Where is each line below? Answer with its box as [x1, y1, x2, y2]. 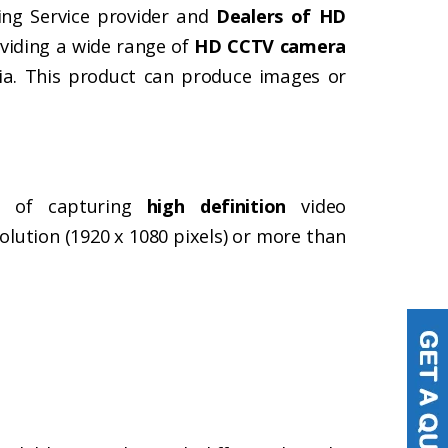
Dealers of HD [215, 3, 346, 29]
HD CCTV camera [194, 33, 346, 59]
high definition [146, 193, 287, 219]
